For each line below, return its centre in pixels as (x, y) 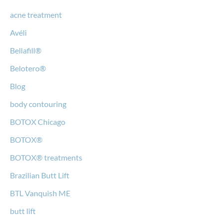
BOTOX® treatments (46, 157)
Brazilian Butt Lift (40, 175)
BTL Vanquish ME (40, 193)
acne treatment (36, 14)
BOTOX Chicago (38, 121)
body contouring (38, 104)
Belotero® (28, 68)
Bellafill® (26, 50)
